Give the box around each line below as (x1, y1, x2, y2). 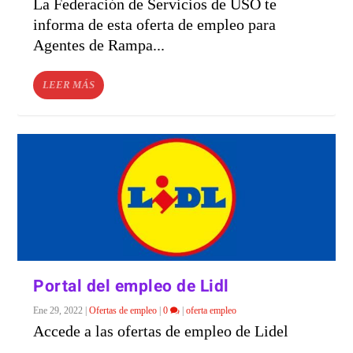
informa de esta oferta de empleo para (33, 15, 277, 33)
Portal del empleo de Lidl (33, 273, 229, 299)
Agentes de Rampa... (33, 35, 165, 54)
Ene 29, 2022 (33, 304, 84, 316)
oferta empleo (186, 304, 237, 316)
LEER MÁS (43, 78, 95, 91)
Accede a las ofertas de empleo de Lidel (33, 321, 289, 340)
